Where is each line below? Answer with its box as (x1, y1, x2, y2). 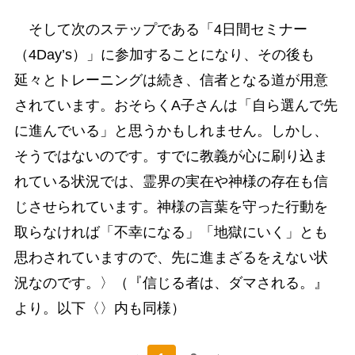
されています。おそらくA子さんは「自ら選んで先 (13, 97, 338, 114)
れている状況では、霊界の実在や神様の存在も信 (13, 174, 328, 190)
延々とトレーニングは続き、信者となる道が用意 (13, 72, 328, 89)
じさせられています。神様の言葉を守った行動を (13, 199, 328, 216)
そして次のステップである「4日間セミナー (13, 21, 307, 38)
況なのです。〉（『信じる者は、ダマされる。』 (13, 275, 328, 292)
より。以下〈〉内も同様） (13, 300, 185, 317)
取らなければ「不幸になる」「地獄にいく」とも (13, 224, 328, 241)
